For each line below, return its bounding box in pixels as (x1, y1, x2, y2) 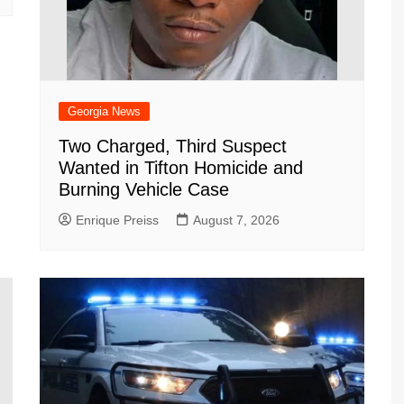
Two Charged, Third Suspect (59, 136, 287, 156)
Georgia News (68, 105, 141, 118)
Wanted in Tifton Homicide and (59, 158, 303, 178)
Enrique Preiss (76, 213, 159, 227)
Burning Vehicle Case (59, 179, 229, 199)
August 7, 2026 (193, 213, 280, 227)
